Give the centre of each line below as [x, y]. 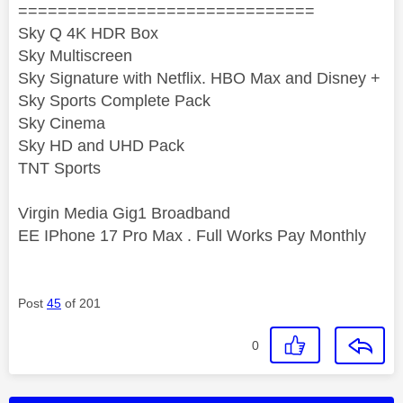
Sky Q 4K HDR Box [88, 34]
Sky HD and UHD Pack [101, 146]
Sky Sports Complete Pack [114, 101]
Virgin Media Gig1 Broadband [124, 214]
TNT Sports [59, 169]
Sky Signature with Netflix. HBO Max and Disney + [199, 79]
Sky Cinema [62, 124]
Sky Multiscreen [75, 56]
